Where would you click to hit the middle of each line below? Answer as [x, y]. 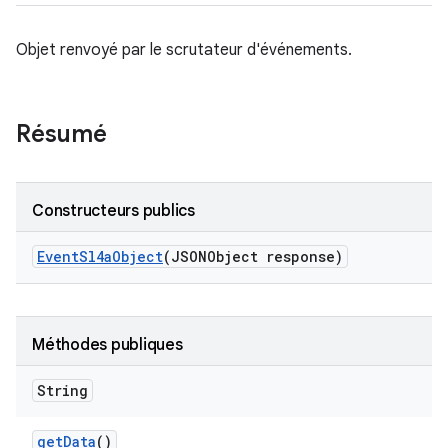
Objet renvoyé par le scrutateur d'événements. [184, 50]
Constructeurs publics [113, 211]
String [62, 390]
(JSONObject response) [253, 256]
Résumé [61, 134]
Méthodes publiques [107, 345]
